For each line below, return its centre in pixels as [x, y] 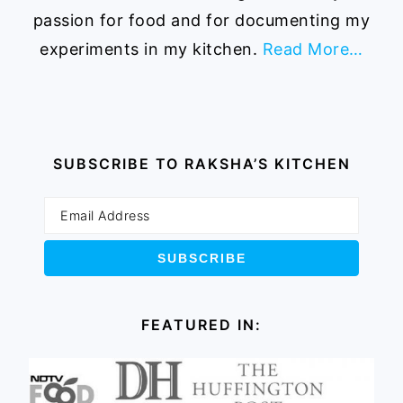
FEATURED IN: [201, 325]
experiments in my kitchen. [151, 49]
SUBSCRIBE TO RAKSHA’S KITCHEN [201, 164]
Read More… [313, 49]
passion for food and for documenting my [201, 21]
